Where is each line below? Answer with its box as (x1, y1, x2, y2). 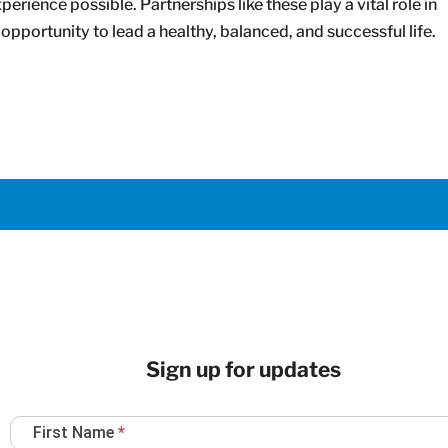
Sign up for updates (146, 356, 342, 382)
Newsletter (8, 402, 89, 422)
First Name (32, 422, 118, 442)
